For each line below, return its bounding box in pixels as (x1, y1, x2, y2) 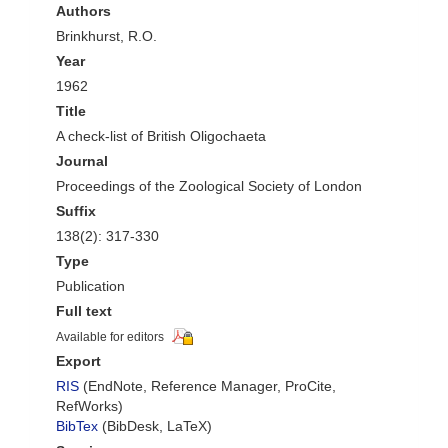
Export (56, 353, 101, 370)
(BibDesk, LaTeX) (98, 418, 212, 435)
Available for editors (56, 330, 164, 344)
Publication (56, 278, 125, 294)
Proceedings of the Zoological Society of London (56, 178, 362, 194)
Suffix (56, 203, 96, 219)
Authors (56, 3, 111, 19)
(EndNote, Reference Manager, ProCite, (79, 378, 336, 395)
